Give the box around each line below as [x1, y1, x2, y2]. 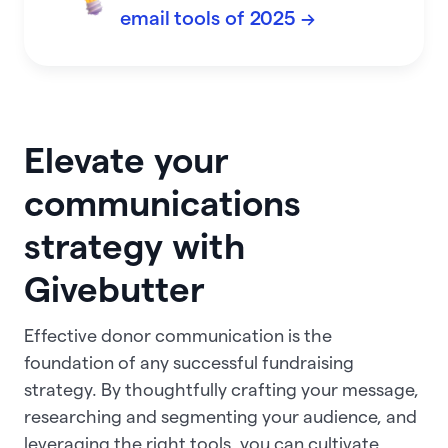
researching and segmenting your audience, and [24, 407, 417, 427]
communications [24, 182, 301, 223]
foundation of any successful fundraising [24, 353, 354, 373]
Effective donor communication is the [24, 326, 332, 346]
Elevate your [24, 139, 229, 180]
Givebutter [24, 268, 205, 309]
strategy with [24, 225, 245, 266]
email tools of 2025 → [120, 7, 315, 30]
